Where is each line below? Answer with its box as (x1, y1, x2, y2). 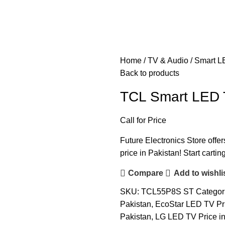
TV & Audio (148, 56, 188, 65)
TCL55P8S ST (141, 187, 196, 196)
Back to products (120, 68, 179, 77)
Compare (128, 169, 164, 178)
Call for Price (120, 116, 166, 125)
